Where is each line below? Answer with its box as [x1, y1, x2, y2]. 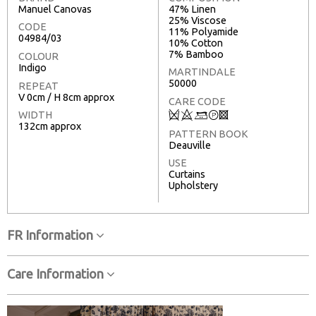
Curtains [169, 169, 205, 181]
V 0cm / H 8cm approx [18, 91, 114, 103]
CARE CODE [169, 96, 226, 108]
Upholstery [169, 180, 218, 192]
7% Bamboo [169, 48, 224, 60]
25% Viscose [169, 14, 226, 26]
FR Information [7, 228, 96, 243]
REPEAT [18, 80, 59, 92]
